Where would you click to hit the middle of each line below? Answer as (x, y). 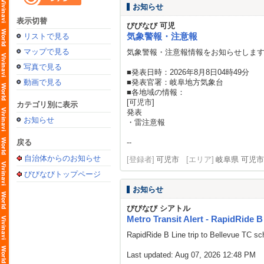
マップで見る (47, 52)
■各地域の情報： (156, 92)
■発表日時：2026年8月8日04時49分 (188, 72)
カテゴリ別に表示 (47, 105)
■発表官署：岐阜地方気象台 (175, 82)
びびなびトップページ (62, 174)
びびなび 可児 (151, 26)
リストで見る (47, 36)
